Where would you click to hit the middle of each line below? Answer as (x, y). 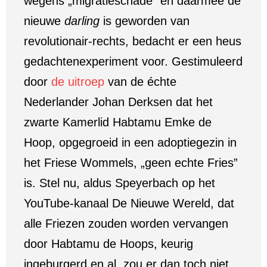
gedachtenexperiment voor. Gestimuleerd (133, 61)
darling (84, 21)
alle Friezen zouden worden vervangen (126, 223)
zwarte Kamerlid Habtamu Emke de (118, 122)
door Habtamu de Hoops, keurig (108, 244)
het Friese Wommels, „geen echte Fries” (131, 163)
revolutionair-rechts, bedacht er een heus (133, 41)
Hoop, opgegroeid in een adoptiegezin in (130, 142)
